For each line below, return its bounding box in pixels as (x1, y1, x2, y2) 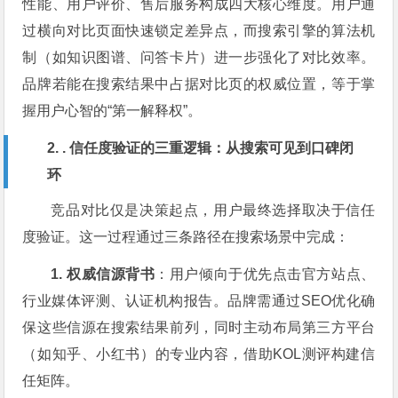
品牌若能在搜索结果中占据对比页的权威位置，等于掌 (22, 76, 376, 92)
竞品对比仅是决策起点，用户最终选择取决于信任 (51, 202, 376, 218)
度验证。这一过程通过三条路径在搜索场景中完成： (22, 228, 350, 244)
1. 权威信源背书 (51, 266, 155, 282)
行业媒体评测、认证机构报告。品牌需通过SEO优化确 (22, 292, 376, 308)
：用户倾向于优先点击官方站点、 (155, 266, 376, 282)
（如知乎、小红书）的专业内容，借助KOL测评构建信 (22, 346, 376, 362)
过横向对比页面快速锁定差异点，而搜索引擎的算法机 (22, 22, 376, 38)
